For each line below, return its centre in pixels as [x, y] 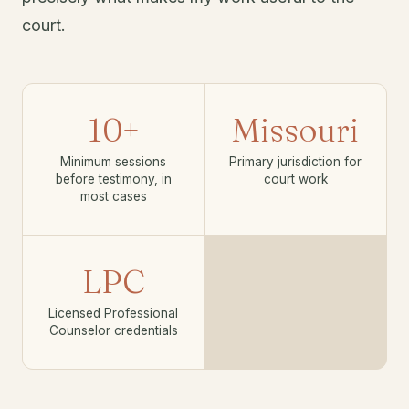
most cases [113, 197]
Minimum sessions [114, 162]
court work [295, 179]
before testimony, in [113, 179]
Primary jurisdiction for [296, 162]
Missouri [296, 130]
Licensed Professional [114, 314]
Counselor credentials [113, 331]
